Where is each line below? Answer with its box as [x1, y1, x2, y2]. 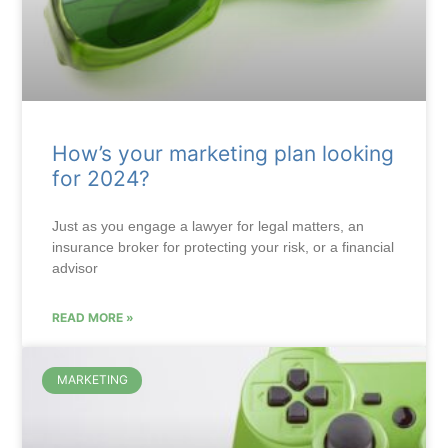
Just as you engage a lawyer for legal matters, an [52, 218, 365, 235]
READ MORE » [52, 310, 135, 326]
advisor [52, 260, 99, 277]
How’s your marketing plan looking [52, 141, 395, 167]
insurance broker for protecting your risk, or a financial [52, 239, 395, 256]
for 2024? [52, 166, 151, 192]
